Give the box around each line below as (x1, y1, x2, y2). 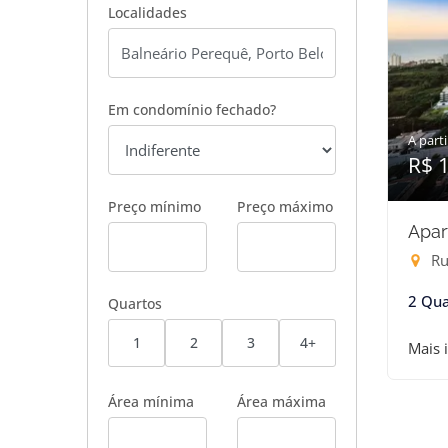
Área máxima (237, 392, 326, 411)
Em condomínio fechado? (108, 100, 276, 119)
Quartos (108, 294, 162, 313)
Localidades (108, 3, 187, 22)
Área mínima (108, 392, 194, 411)
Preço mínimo (108, 197, 201, 216)
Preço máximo (237, 197, 333, 216)
